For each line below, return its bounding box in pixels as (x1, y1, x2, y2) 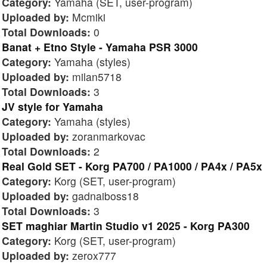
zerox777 (69, 247, 116, 263)
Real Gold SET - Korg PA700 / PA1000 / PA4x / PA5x (2, 158, 262, 173)
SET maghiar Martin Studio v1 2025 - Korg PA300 (2, 218, 250, 233)
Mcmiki (69, 9, 105, 24)
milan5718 (69, 69, 122, 84)
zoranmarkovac (69, 128, 145, 144)
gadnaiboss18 (69, 188, 139, 203)
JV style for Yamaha (2, 98, 103, 114)
